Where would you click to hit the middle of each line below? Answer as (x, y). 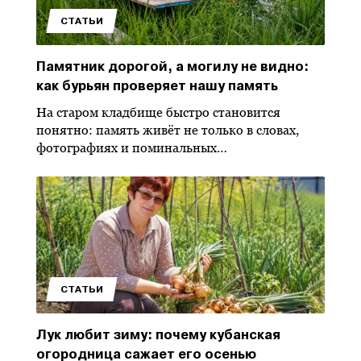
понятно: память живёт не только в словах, (168, 130)
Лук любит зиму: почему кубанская (158, 335)
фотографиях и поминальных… (132, 148)
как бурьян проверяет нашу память (157, 86)
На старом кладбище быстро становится (158, 112)
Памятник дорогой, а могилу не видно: (172, 66)
